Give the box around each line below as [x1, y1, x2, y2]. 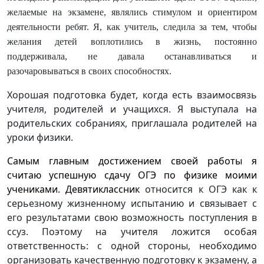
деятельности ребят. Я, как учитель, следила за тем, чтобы [7, 22, 257, 32]
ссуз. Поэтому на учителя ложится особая [7, 225, 257, 238]
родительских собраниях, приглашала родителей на [7, 117, 257, 130]
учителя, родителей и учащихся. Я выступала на [7, 103, 257, 115]
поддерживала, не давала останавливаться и [7, 51, 257, 61]
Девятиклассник [65, 183, 140, 196]
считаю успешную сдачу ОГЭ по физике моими [7, 169, 257, 181]
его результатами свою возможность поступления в [7, 211, 257, 224]
